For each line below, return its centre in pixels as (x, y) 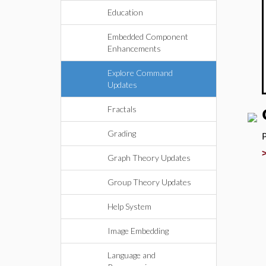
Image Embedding (138, 231)
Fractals (122, 109)
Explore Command (140, 73)
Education (125, 12)
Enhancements (134, 48)
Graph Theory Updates (149, 158)
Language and (132, 255)
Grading (122, 133)
